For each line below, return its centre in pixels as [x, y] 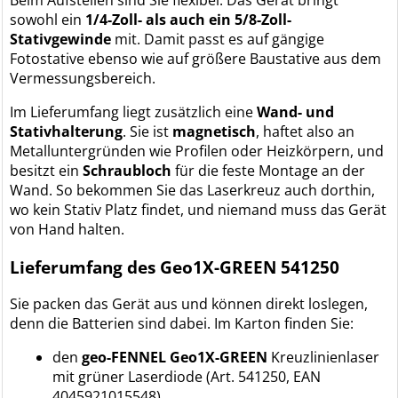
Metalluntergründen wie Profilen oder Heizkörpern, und [197, 151]
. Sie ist [148, 131]
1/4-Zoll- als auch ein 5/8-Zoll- [189, 19]
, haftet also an [306, 131]
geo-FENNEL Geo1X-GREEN [175, 358]
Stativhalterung [67, 131]
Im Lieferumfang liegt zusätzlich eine [134, 111]
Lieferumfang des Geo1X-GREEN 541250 [175, 267]
